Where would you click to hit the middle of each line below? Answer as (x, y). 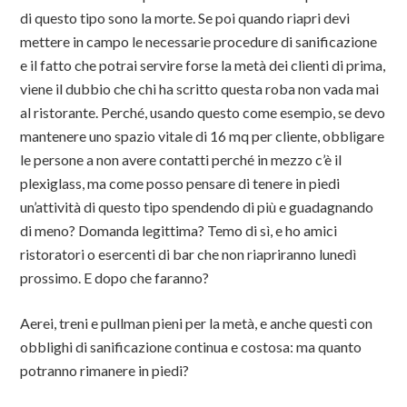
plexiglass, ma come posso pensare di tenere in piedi (180, 183)
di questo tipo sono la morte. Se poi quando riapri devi (185, 18)
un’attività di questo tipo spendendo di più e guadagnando (197, 207)
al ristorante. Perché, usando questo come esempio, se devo (203, 112)
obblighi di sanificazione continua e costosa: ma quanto (191, 347)
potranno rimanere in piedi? (105, 370)
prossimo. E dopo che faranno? (115, 278)
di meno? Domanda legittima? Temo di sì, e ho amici (179, 230)
